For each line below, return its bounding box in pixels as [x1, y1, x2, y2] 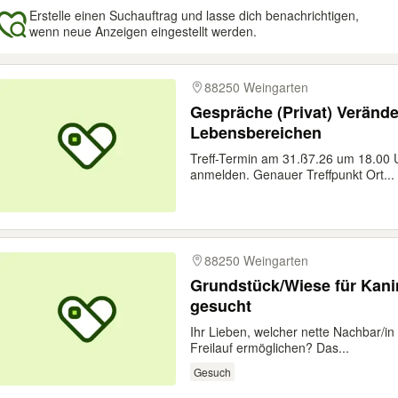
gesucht [190, 294, 251, 317]
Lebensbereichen [190, 121, 322, 144]
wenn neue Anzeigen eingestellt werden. [29, 22, 257, 40]
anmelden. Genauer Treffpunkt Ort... [190, 165, 394, 183]
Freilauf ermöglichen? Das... [190, 338, 349, 356]
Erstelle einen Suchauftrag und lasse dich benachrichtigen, [29, 6, 359, 24]
